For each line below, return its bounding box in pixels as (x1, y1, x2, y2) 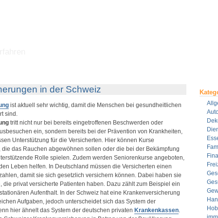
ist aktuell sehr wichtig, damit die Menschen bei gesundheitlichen (8, 102, 182, 109)
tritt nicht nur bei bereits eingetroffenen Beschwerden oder (8, 119, 163, 126)
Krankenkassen (134, 207, 179, 214)
